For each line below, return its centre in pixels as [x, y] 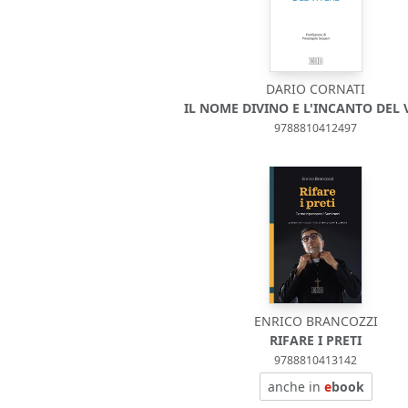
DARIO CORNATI [316, 89]
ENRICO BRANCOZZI [316, 321]
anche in [296, 387]
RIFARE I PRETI [316, 340]
